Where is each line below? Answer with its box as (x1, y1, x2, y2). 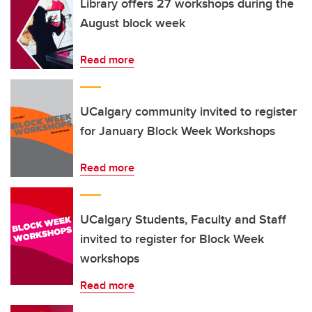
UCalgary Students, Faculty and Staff (80, 210, 286, 228)
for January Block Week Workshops (80, 122, 275, 140)
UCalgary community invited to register (80, 102, 297, 120)
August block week (80, 14, 185, 32)
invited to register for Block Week (80, 230, 264, 248)
